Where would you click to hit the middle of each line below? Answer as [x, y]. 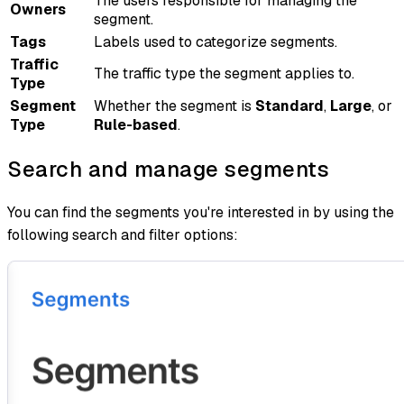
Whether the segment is [174, 106]
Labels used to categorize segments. [216, 41]
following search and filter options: [123, 234]
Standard [289, 106]
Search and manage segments [168, 169]
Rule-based [136, 124]
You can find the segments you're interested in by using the [201, 212]
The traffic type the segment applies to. [224, 73]
